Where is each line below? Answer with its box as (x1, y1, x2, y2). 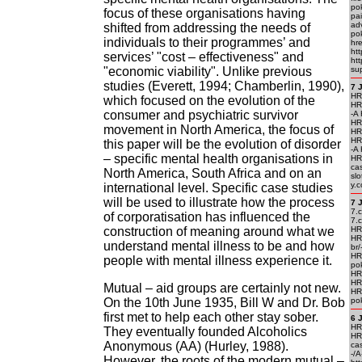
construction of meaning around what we (103, 225, 335, 238)
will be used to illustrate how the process (103, 196, 335, 209)
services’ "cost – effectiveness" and (103, 50, 304, 64)
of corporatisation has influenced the (103, 210, 310, 224)
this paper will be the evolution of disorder (103, 137, 341, 151)
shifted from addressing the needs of (103, 21, 310, 35)
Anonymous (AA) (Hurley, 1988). (103, 339, 288, 353)
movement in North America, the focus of (103, 123, 334, 137)
